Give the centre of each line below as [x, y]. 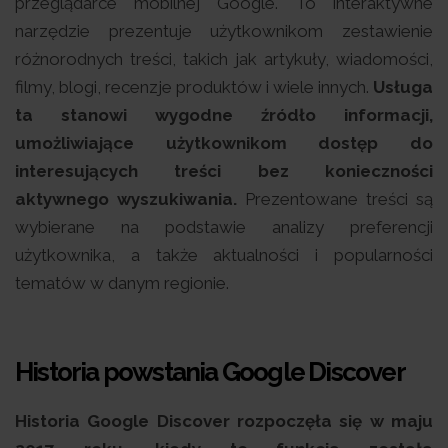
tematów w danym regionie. [122, 282]
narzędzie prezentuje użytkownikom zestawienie [224, 30]
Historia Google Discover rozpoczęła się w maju [224, 420]
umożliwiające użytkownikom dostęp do [224, 142]
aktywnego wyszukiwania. [126, 198]
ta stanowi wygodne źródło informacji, [224, 114]
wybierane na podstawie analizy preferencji [224, 226]
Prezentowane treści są [335, 198]
